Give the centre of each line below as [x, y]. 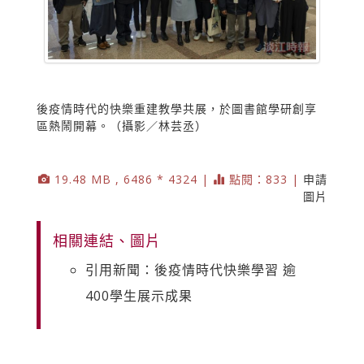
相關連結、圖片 [107, 240]
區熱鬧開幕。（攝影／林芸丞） [122, 125]
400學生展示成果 [139, 295]
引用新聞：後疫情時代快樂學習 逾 [191, 269]
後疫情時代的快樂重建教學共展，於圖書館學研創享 [177, 108]
